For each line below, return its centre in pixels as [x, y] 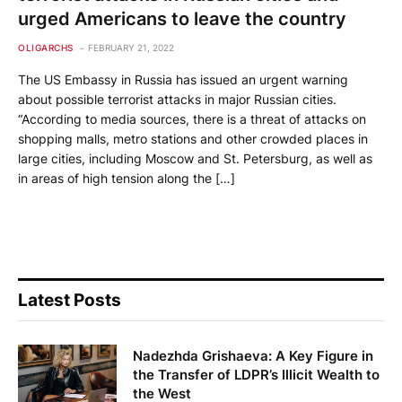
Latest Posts [70, 301]
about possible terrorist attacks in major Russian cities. [177, 100]
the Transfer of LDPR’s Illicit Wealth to [256, 375]
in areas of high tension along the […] [127, 179]
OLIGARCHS [46, 48]
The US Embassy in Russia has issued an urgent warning [183, 80]
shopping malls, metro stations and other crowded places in [193, 139]
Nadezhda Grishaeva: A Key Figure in [253, 356]
